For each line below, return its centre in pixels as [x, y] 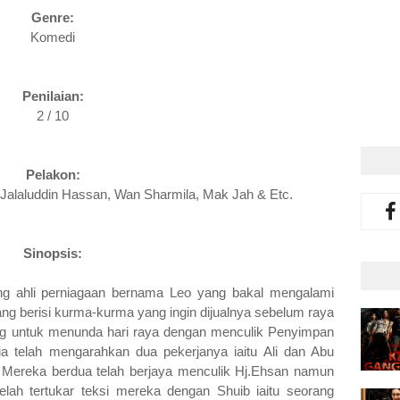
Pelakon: [53, 175]
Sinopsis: [53, 253]
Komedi [53, 37]
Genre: [53, 17]
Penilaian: [53, 96]
